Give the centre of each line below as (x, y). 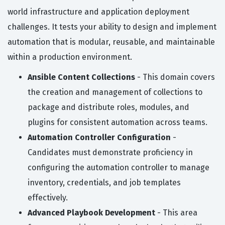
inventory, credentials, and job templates (104, 183)
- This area (176, 213)
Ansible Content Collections (81, 77)
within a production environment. (70, 57)
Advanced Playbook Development (91, 213)
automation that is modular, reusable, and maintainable (111, 42)
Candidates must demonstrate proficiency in (110, 153)
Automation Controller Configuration (99, 138)
